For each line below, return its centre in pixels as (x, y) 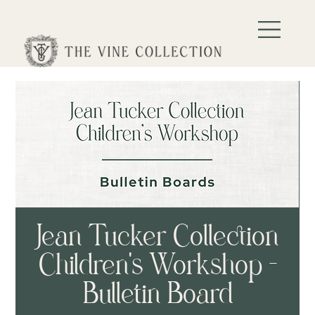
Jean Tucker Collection (157, 236)
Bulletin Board (157, 294)
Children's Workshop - (157, 265)
